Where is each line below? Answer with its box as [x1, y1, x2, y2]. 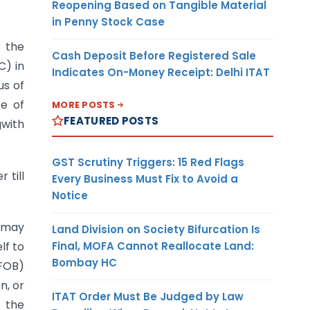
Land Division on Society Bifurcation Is [52, 221, 260, 237]
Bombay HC [52, 255, 117, 270]
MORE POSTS [52, 98, 116, 111]
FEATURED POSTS [64, 113, 159, 128]
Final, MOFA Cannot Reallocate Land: [52, 238, 254, 253]
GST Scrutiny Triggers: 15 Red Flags [52, 154, 244, 170]
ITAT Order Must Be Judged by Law [52, 289, 244, 304]
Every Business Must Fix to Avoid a [52, 171, 238, 186]
